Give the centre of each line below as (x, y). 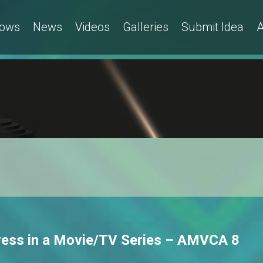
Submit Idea (213, 27)
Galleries (146, 27)
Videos (92, 27)
